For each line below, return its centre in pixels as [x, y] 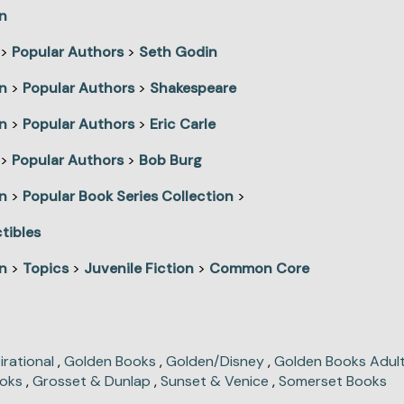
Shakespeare [193, 88]
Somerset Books [333, 381]
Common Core [259, 269]
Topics [46, 269]
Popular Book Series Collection [128, 197]
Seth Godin [178, 52]
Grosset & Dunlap [92, 381]
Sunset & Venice [215, 381]
